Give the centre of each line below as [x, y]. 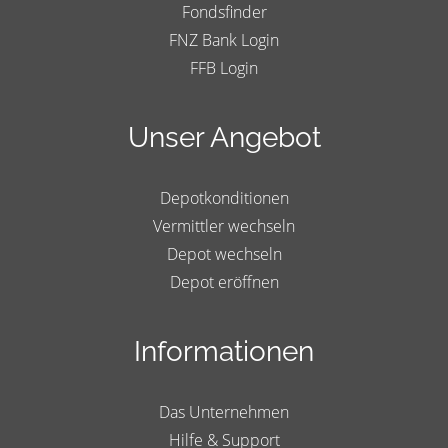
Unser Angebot [224, 137]
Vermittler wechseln [224, 225]
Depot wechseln [224, 253]
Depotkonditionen [224, 197]
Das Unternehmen [224, 411]
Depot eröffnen [224, 281]
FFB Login [224, 67]
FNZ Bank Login [224, 39]
